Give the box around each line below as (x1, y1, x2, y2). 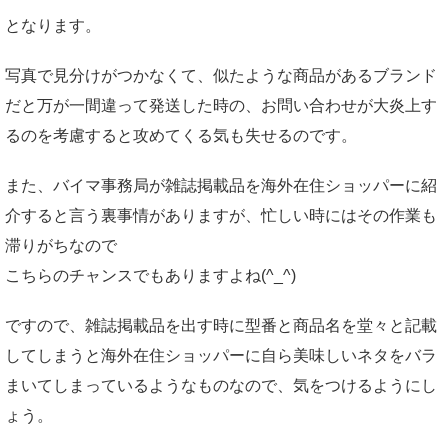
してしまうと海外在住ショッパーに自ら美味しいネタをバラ (5, 346, 437, 364)
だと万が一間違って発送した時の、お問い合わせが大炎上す (5, 96, 437, 114)
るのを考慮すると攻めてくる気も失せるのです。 (5, 126, 357, 144)
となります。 (5, 16, 101, 34)
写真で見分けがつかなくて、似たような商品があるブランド (5, 66, 437, 84)
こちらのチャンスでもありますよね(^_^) (5, 266, 296, 284)
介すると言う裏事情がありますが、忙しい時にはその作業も (5, 206, 437, 224)
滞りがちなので (5, 236, 117, 254)
